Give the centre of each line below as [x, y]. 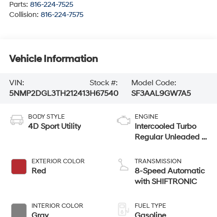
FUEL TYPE [150, 206]
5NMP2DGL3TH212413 [49, 94]
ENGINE [147, 117]
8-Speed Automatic [170, 171]
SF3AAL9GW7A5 [161, 94]
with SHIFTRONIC [166, 182]
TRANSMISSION [158, 162]
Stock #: [103, 83]
